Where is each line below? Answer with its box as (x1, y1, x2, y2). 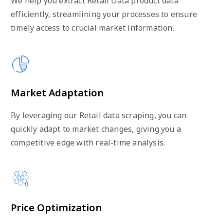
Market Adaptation (11, 86, 104, 99)
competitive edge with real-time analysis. (11, 137, 165, 148)
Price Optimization (11, 200, 102, 214)
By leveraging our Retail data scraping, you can (11, 109, 187, 121)
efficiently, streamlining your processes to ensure (11, 8, 198, 19)
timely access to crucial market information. (11, 22, 174, 33)
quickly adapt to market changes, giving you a (11, 123, 182, 134)
